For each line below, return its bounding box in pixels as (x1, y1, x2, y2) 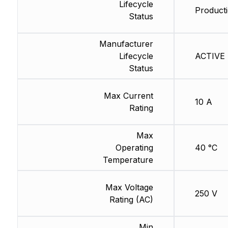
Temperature (102, 155, 153, 165)
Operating (115, 142, 153, 153)
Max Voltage (105, 182, 153, 193)
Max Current (103, 91, 153, 101)
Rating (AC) (109, 194, 153, 205)
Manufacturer (99, 39, 153, 49)
